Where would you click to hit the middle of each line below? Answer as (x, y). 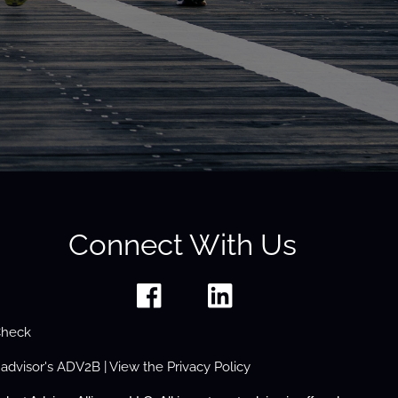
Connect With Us (183, 244)
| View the (133, 367)
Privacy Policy (208, 367)
